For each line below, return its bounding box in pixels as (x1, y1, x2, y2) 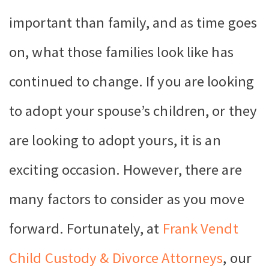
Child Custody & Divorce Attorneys (9, 248, 223, 267)
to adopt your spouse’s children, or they (9, 101, 258, 120)
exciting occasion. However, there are (9, 160, 242, 179)
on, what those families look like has (9, 42, 234, 61)
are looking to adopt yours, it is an (9, 130, 221, 150)
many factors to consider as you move (9, 189, 244, 208)
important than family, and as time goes (9, 13, 257, 32)
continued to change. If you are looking (9, 71, 254, 91)
